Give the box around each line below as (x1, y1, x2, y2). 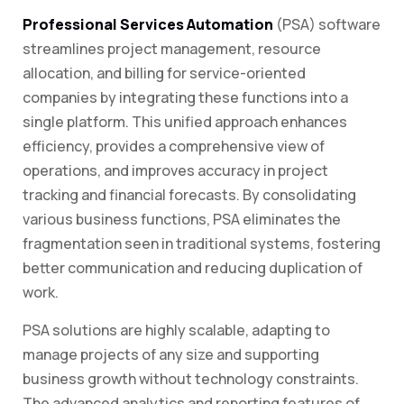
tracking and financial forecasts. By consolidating (23, 185, 356, 206)
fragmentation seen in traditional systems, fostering (23, 234, 381, 254)
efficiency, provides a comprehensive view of (23, 136, 325, 157)
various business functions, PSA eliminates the (23, 209, 341, 230)
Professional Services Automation (23, 14, 273, 35)
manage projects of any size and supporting (23, 344, 319, 365)
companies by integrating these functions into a (23, 87, 348, 108)
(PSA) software (273, 14, 381, 35)
